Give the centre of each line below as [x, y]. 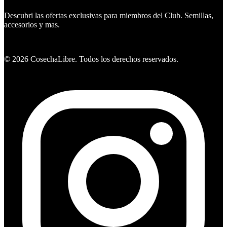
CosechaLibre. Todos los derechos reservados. [103, 59]
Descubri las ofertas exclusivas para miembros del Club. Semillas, [109, 16]
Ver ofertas [23, 42]
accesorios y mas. [32, 25]
